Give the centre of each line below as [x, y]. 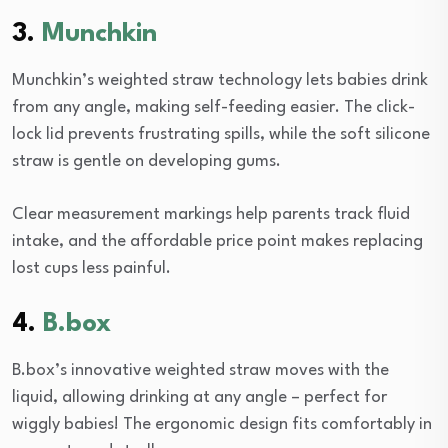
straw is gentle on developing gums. [146, 161]
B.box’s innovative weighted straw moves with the [200, 370]
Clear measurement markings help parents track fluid [211, 214]
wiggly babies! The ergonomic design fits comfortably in [222, 424]
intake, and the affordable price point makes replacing [217, 241]
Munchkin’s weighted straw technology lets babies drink [220, 80]
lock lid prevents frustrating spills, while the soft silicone [221, 134]
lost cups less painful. [91, 268]
